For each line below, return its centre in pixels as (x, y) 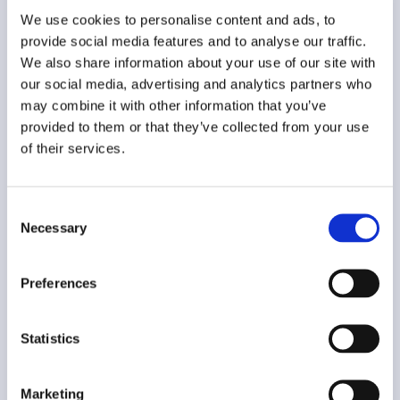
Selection (33, 231)
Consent (31, 209)
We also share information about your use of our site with (198, 62)
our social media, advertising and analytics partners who (196, 83)
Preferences (59, 283)
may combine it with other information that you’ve (174, 105)
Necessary (54, 227)
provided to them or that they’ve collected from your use (195, 126)
